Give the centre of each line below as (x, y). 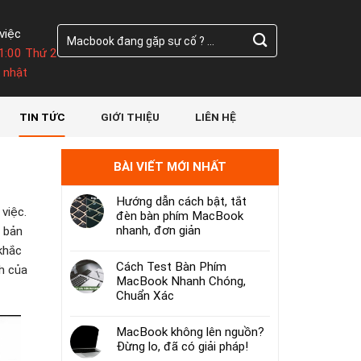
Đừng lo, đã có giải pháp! (182, 346)
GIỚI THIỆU (130, 117)
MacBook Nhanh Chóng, (181, 281)
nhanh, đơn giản (158, 230)
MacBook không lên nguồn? (190, 332)
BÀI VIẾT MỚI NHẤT (170, 167)
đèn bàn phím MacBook (180, 216)
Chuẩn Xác (145, 296)
